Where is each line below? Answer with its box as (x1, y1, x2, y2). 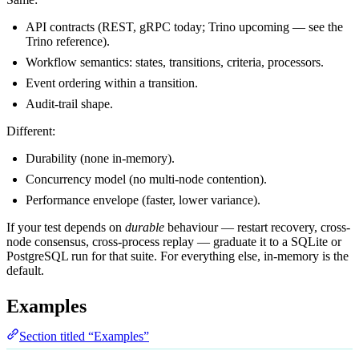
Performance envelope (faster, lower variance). (26, 193, 260, 208)
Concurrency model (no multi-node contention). (26, 172, 267, 187)
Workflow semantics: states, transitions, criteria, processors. (26, 55, 324, 70)
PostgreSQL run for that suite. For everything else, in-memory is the (6, 249, 349, 264)
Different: (6, 124, 55, 139)
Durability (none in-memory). (26, 151, 175, 166)
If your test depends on (6, 220, 125, 235)
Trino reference (26, 34, 103, 49)
